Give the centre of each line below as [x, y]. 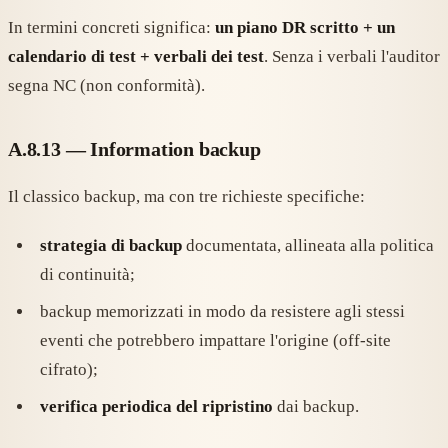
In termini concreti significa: [111, 28]
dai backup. [316, 407]
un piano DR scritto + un [305, 28]
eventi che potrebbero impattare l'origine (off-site [215, 341]
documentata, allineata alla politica [308, 246]
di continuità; [87, 275]
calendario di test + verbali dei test [136, 57]
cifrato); [69, 370]
